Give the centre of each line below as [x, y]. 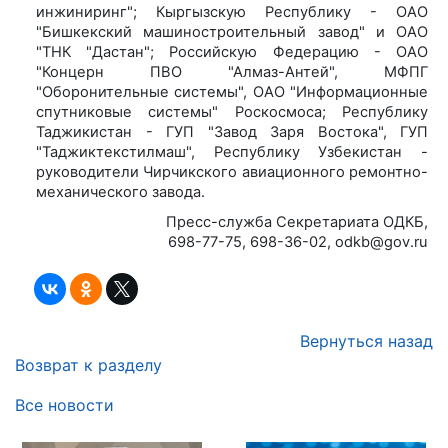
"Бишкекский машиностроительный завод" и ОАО [232, 31]
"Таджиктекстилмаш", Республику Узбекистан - [232, 151]
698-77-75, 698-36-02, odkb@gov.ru [298, 241]
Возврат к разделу [88, 364]
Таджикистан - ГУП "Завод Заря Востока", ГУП [232, 131]
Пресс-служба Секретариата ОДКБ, [297, 221]
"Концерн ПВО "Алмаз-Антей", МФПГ [232, 71]
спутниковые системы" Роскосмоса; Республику [232, 111]
